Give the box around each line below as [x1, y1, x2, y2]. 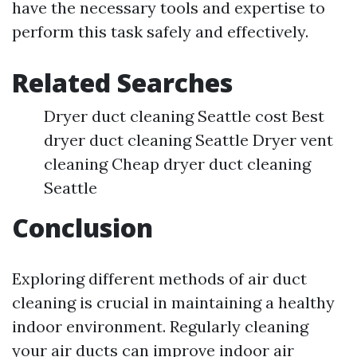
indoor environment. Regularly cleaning [12, 316, 308, 337]
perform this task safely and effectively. [12, 22, 308, 42]
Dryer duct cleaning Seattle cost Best [44, 106, 324, 127]
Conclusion [12, 210, 153, 245]
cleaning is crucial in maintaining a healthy [12, 292, 335, 313]
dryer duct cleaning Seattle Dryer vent [44, 130, 333, 151]
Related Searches [12, 65, 233, 100]
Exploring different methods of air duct [12, 269, 307, 289]
